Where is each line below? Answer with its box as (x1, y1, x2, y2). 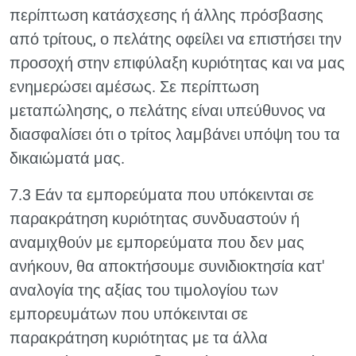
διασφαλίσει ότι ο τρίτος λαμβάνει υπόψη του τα (10, 125, 340, 144)
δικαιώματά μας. (10, 149, 125, 168)
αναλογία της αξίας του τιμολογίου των (10, 281, 278, 300)
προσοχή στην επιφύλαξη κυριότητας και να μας (10, 53, 345, 72)
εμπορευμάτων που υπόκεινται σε (10, 304, 248, 323)
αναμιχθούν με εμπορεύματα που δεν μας (10, 233, 304, 252)
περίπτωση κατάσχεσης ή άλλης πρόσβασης (10, 6, 323, 25)
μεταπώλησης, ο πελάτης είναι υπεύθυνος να (10, 101, 326, 120)
